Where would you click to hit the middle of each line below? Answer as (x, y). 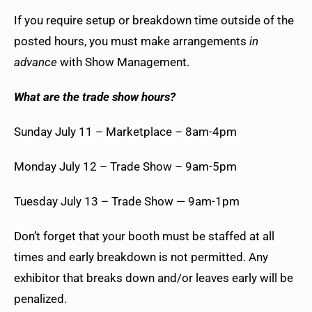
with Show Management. (126, 62)
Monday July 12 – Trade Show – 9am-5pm (127, 167)
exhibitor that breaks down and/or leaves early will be (154, 278)
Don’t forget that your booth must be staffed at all (144, 236)
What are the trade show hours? (95, 97)
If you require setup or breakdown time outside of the (154, 21)
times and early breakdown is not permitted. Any (141, 257)
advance (36, 62)
